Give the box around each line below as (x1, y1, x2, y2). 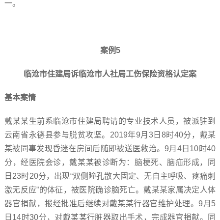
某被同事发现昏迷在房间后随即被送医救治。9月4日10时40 (4, 144, 216, 153)
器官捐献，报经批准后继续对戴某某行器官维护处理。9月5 (4, 199, 216, 208)
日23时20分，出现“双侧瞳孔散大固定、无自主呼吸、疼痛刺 (4, 172, 216, 180)
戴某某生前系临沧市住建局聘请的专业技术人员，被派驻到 (4, 117, 216, 125)
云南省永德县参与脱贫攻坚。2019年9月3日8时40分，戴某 (4, 131, 216, 139)
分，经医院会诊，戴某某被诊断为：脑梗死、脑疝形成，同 (4, 158, 216, 166)
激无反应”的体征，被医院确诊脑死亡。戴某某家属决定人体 (4, 186, 216, 194)
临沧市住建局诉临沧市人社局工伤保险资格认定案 (24, 70, 196, 78)
